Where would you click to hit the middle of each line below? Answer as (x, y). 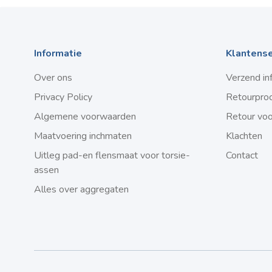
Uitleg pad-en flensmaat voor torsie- (112, 156)
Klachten (244, 136)
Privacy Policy (63, 97)
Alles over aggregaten (81, 190)
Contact (242, 156)
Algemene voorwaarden (85, 117)
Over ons (53, 78)
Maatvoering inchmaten (83, 136)
